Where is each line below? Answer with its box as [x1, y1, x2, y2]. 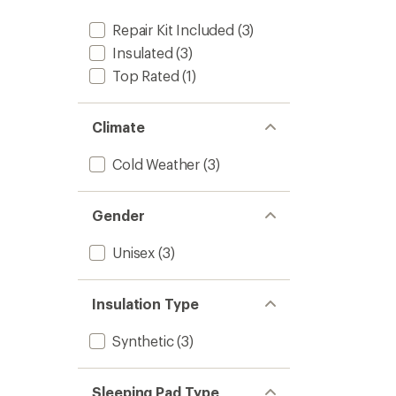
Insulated [112, 44, 173, 61]
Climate [92, 118, 145, 135]
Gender [92, 207, 145, 224]
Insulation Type [92, 295, 199, 312]
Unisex [112, 244, 156, 261]
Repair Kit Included [112, 21, 234, 38]
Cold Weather [112, 156, 201, 172]
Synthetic [112, 332, 174, 349]
